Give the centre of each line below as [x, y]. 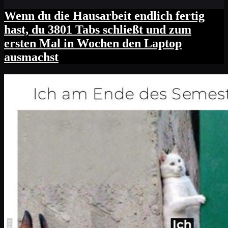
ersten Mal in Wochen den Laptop [93, 43]
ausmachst [31, 57]
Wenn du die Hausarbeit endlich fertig [104, 16]
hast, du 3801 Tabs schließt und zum [98, 29]
